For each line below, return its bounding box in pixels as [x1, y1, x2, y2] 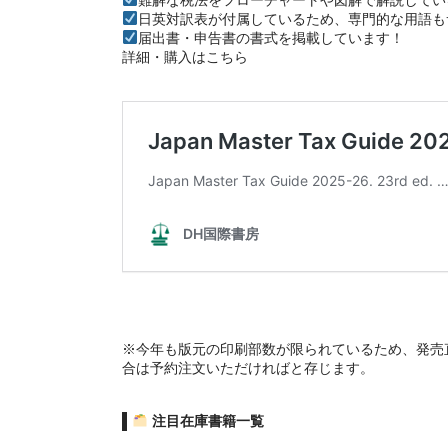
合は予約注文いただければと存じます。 [122, 359, 374, 376]
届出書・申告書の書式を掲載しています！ [137, 29, 404, 46]
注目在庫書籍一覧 [147, 412, 264, 429]
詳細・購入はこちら [122, 48, 248, 65]
